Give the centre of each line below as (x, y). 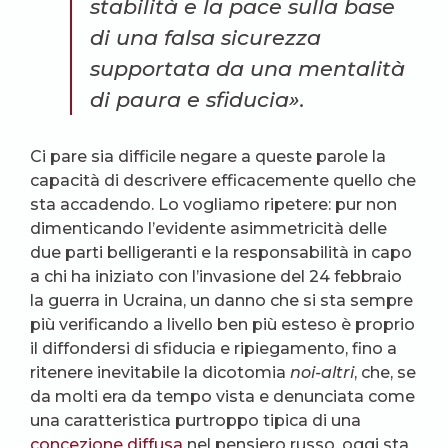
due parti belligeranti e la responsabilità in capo (221, 252)
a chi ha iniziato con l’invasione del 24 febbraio (216, 276)
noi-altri (322, 372)
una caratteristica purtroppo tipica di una (195, 420)
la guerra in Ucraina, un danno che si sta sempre (221, 300)
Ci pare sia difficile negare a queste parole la (208, 156)
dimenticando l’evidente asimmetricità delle (208, 228)
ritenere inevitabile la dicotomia (160, 372)
